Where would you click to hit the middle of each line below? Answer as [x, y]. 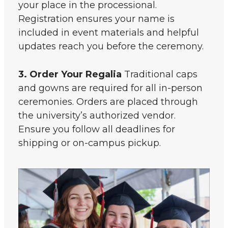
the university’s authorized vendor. [97, 116]
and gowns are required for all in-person [110, 88]
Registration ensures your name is [96, 19]
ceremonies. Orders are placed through [108, 102]
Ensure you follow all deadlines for [97, 130]
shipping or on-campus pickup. [90, 143]
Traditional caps [160, 75]
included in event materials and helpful [109, 33]
